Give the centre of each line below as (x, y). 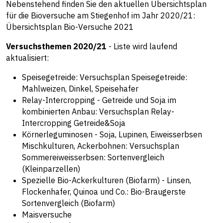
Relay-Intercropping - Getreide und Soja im (99, 100)
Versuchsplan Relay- (137, 112)
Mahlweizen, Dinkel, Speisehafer (80, 89)
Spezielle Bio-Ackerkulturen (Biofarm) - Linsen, (107, 180)
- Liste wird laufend (142, 47)
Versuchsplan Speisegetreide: (133, 77)
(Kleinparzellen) (51, 169)
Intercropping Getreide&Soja (74, 123)
